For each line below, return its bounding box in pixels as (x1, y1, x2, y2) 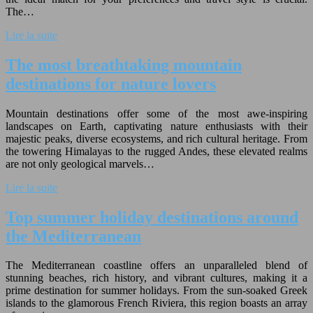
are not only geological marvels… (6, 157, 154, 170)
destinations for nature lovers (6, 74, 216, 93)
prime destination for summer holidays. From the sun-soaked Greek (6, 284, 307, 297)
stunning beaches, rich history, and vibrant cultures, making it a (6, 272, 307, 284)
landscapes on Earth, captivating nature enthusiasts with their (6, 119, 307, 132)
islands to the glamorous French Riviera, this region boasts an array (6, 297, 307, 310)
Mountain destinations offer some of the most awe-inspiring (6, 107, 307, 119)
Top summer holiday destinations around (6, 208, 298, 226)
